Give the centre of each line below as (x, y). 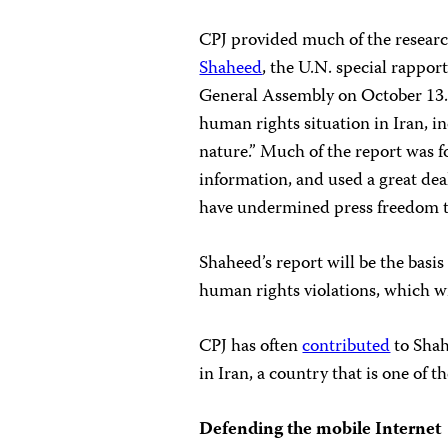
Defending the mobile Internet (320, 430)
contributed (346, 347)
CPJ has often (251, 347)
